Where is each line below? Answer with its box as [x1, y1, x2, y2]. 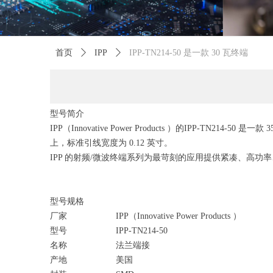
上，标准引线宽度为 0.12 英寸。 [50, 138, 172, 147]
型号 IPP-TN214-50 [50, 226, 168, 235]
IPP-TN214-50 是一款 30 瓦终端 [129, 48, 248, 57]
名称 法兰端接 [50, 241, 150, 250]
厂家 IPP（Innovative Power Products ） [50, 211, 241, 221]
